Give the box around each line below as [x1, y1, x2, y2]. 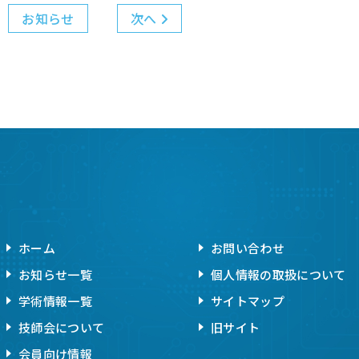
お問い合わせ [211, 239, 284, 256]
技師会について [18, 318, 105, 336]
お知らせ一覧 [18, 265, 92, 283]
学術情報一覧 [18, 292, 92, 309]
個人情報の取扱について [211, 265, 346, 283]
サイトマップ [211, 292, 284, 309]
